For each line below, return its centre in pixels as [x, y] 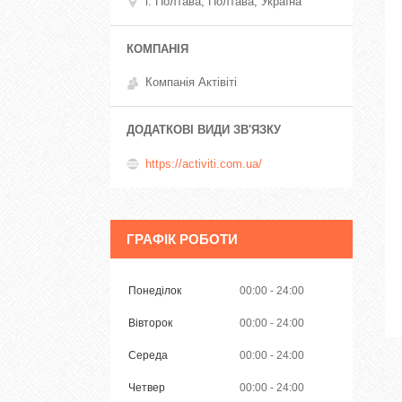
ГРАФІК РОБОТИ [182, 239]
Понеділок [155, 290]
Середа [148, 355]
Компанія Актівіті [191, 83]
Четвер [147, 387]
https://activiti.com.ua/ [204, 163]
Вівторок [150, 323]
